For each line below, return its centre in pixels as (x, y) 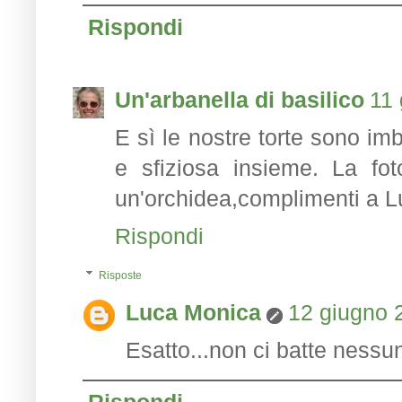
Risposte (121, 275)
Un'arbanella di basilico (240, 99)
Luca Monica (193, 312)
